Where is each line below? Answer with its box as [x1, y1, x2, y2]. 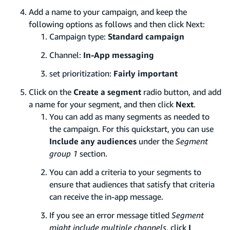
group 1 [49, 148, 78, 159]
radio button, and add [141, 86, 221, 97]
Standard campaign [108, 31, 184, 42]
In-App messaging [83, 49, 154, 60]
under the [137, 136, 176, 146]
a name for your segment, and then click [29, 99, 176, 109]
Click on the [29, 86, 73, 97]
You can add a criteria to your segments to [49, 166, 201, 177]
